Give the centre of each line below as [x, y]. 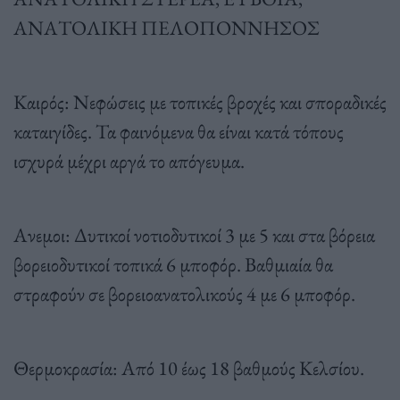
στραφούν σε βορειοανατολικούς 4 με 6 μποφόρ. [184, 293]
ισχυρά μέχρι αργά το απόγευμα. [129, 160]
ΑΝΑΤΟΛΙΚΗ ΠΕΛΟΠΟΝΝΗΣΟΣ [167, 27]
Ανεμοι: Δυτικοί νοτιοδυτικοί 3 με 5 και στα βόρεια [194, 234]
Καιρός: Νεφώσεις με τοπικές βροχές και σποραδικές [200, 101]
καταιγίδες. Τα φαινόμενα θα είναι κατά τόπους [179, 131]
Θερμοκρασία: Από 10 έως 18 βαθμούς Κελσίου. [189, 367]
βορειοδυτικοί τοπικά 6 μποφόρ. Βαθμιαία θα [173, 264]
